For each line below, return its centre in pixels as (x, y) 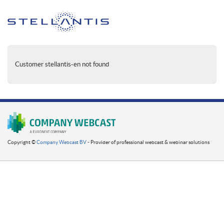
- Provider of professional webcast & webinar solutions (148, 142)
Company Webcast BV (61, 142)
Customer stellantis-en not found (62, 64)
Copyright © (22, 142)
